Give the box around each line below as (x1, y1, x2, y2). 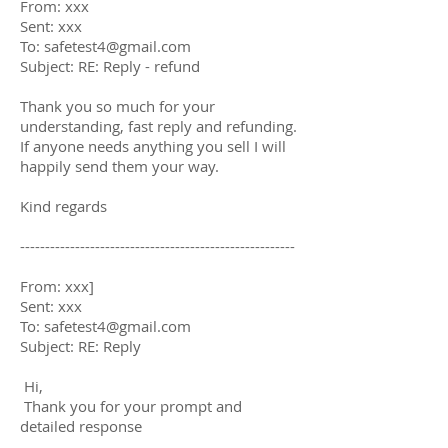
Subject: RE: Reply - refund (20, 55, 200, 76)
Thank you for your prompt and (20, 395, 242, 416)
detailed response (20, 415, 142, 436)
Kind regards (20, 195, 107, 216)
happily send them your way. (20, 155, 219, 176)
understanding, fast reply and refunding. (20, 115, 297, 136)
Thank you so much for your (20, 95, 215, 116)
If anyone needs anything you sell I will (20, 135, 286, 156)
